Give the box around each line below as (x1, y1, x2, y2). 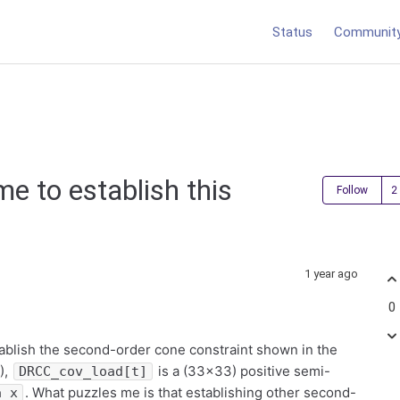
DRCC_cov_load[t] (19, 363, 147, 379)
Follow (337, 183, 368, 196)
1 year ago (304, 267, 358, 280)
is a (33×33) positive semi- (154, 362, 330, 379)
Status (272, 23, 312, 40)
